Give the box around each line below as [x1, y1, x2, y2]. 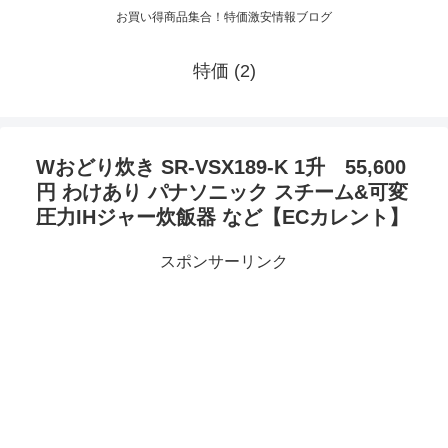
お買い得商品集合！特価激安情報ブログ [116, 10, 332, 25]
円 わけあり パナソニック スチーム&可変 [36, 181, 408, 204]
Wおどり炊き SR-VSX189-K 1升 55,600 [36, 156, 406, 179]
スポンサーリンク [160, 253, 288, 271]
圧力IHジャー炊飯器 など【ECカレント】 [36, 206, 409, 229]
